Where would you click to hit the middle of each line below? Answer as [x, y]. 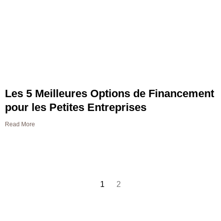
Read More [20, 125]
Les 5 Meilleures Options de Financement [110, 94]
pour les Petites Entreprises [76, 108]
